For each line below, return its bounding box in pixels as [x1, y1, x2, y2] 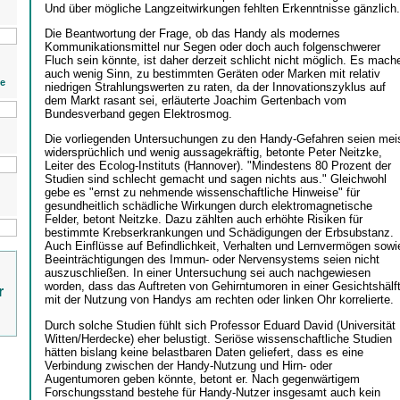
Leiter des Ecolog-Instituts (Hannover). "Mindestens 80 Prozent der [44, 159, 391, 173]
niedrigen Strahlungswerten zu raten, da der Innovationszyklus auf [44, 79, 386, 94]
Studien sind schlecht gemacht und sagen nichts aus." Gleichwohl [44, 172, 387, 187]
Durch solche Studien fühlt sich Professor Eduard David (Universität [44, 318, 396, 332]
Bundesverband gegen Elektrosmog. [44, 106, 232, 121]
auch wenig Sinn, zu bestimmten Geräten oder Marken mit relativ [44, 66, 380, 80]
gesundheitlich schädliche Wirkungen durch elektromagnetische [44, 199, 372, 213]
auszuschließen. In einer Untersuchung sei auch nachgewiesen [44, 266, 371, 280]
